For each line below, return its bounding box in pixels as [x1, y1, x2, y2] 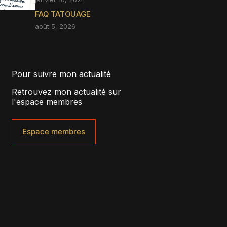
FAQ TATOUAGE [34, 9, 91, 19]
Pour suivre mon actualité [12, 68, 111, 79]
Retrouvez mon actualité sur [12, 86, 122, 97]
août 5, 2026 [34, 22, 75, 30]
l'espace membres [12, 96, 83, 107]
